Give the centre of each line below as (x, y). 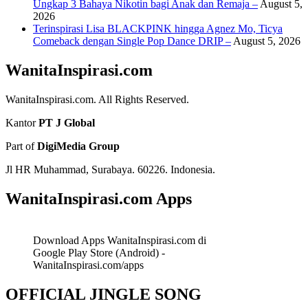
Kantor (22, 122)
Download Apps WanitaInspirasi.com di (120, 240)
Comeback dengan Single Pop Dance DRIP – (132, 41)
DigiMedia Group (78, 146)
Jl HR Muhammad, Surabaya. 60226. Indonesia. (110, 169)
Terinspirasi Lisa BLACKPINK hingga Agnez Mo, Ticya (158, 29)
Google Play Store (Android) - (99, 252)
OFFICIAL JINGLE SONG (103, 294)
